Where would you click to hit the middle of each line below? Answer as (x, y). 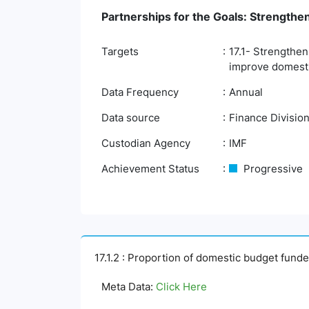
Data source (131, 118)
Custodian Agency (146, 143)
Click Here (181, 287)
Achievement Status (150, 169)
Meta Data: (129, 287)
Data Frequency (140, 92)
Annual (246, 92)
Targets (120, 51)
